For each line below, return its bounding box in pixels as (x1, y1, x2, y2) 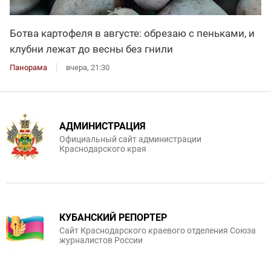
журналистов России (59, 235, 143, 246)
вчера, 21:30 (66, 63, 109, 73)
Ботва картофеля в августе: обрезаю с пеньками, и (10, 27, 255, 40)
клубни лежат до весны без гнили (10, 43, 173, 56)
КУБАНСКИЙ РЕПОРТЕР (59, 212, 167, 224)
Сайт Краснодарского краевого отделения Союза (59, 226, 256, 236)
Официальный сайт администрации (59, 134, 201, 145)
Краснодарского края (59, 144, 146, 154)
